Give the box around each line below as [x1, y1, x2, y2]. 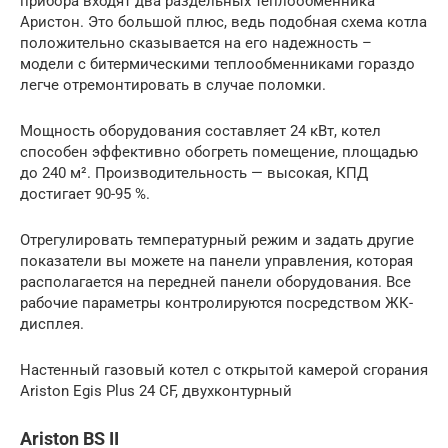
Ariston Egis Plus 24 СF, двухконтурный [20, 381, 292, 400]
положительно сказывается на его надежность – [20, 33, 372, 52]
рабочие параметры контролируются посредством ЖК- [20, 293, 413, 312]
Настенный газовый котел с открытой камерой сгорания [20, 360, 428, 379]
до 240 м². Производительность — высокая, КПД [20, 163, 368, 182]
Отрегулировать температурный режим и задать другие [20, 230, 414, 249]
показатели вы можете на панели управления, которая [20, 251, 413, 270]
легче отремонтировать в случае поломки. [20, 75, 326, 94]
